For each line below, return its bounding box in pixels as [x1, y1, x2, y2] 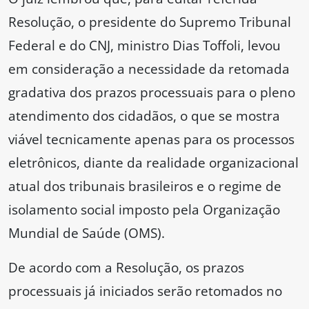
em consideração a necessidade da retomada [8, 59, 290, 79]
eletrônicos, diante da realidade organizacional [8, 153, 299, 172]
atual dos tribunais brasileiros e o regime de [8, 177, 281, 196]
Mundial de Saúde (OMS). [8, 223, 165, 243]
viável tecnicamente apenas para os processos [8, 130, 295, 149]
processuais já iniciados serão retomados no [8, 281, 282, 301]
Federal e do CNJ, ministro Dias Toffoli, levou [8, 36, 281, 55]
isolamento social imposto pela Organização [8, 200, 280, 219]
